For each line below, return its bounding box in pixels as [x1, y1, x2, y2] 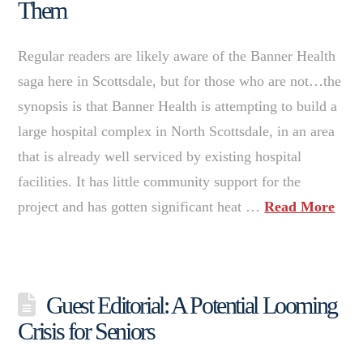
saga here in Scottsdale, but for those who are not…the [18, 72, 342, 89]
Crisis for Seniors [18, 317, 155, 344]
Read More [264, 198, 335, 215]
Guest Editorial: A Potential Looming [45, 291, 337, 318]
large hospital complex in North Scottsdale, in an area [18, 122, 335, 139]
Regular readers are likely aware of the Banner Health [18, 47, 336, 64]
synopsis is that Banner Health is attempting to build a [18, 97, 338, 114]
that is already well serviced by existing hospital [18, 147, 302, 164]
